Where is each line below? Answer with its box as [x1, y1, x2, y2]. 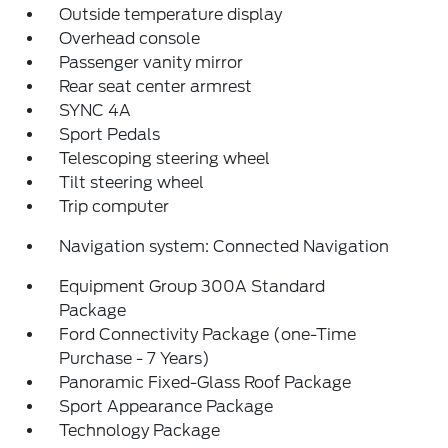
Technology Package [59, 421, 221, 440]
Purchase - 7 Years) [59, 349, 211, 368]
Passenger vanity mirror [59, 53, 244, 72]
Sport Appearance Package [59, 397, 274, 416]
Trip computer [59, 197, 170, 216]
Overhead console [59, 29, 201, 48]
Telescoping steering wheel [59, 149, 271, 168]
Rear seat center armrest [59, 77, 253, 96]
